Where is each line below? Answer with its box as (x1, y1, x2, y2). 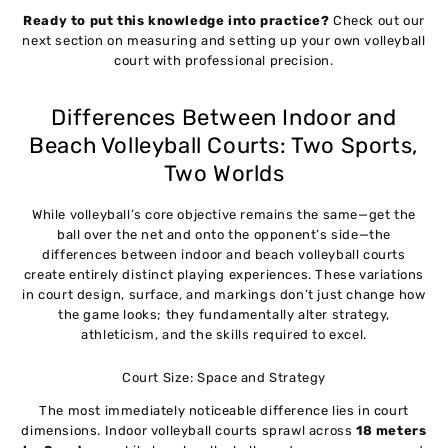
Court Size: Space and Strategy (122, 369, 326, 385)
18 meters (356, 423, 427, 439)
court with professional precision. (114, 53, 334, 69)
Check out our (329, 13, 425, 29)
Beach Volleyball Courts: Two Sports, (29, 132, 419, 160)
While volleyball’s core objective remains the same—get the (32, 206, 416, 222)
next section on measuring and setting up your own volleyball (22, 33, 426, 49)
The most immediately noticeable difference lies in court (39, 403, 409, 419)
